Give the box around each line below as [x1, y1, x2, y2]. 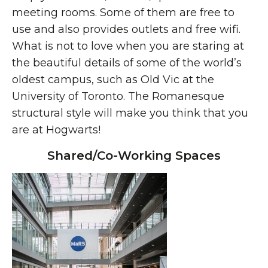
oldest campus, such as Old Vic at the [12, 73, 214, 86]
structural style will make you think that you [12, 106, 248, 120]
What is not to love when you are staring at [12, 39, 244, 53]
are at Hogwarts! [12, 123, 100, 136]
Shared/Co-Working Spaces [47, 148, 221, 163]
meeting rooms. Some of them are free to [12, 6, 234, 19]
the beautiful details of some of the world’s [12, 56, 242, 69]
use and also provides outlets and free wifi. [12, 23, 240, 36]
